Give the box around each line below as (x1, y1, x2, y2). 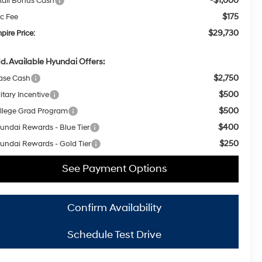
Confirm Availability (67, 201, 161, 215)
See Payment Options (61, 162, 167, 176)
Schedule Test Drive (67, 228, 161, 242)
